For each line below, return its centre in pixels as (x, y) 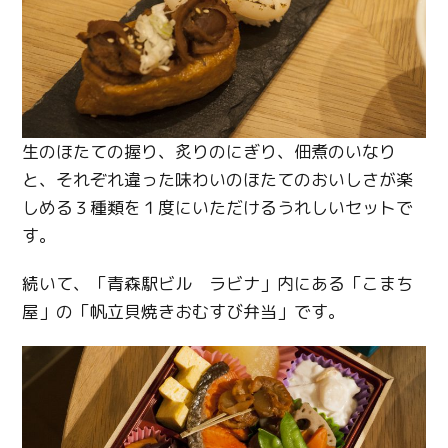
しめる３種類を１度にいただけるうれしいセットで (218, 207)
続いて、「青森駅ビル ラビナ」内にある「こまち (218, 283)
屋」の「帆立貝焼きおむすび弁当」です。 (184, 311)
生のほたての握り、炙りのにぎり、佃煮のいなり (209, 151)
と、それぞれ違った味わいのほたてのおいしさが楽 (218, 179)
